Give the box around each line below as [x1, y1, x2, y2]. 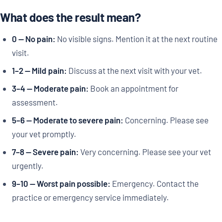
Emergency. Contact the [110, 178, 199, 189]
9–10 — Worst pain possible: [11, 178, 111, 189]
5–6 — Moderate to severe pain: [11, 115, 123, 125]
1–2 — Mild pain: [11, 65, 67, 76]
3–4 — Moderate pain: [11, 83, 89, 94]
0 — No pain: [11, 34, 55, 44]
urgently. [11, 161, 44, 171]
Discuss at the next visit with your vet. [66, 65, 202, 76]
